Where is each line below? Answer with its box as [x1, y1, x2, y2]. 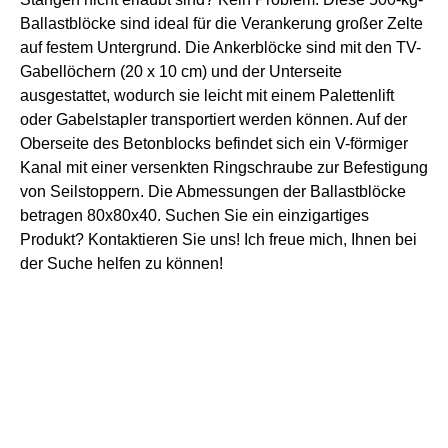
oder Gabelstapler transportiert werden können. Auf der [20, 111, 407, 129]
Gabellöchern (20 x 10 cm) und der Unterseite [20, 63, 342, 81]
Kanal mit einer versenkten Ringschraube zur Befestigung [20, 159, 428, 177]
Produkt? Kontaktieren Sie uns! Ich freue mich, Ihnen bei [20, 231, 417, 249]
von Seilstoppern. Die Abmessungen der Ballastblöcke [20, 183, 406, 201]
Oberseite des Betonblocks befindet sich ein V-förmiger [20, 135, 408, 153]
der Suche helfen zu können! [20, 255, 223, 273]
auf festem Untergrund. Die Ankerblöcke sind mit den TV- [20, 39, 421, 57]
